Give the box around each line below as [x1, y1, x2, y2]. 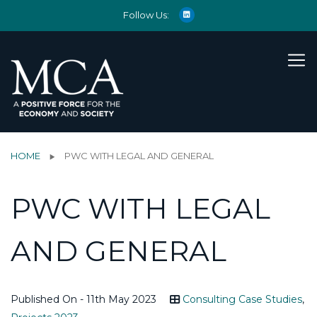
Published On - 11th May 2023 [11, 292, 156, 306]
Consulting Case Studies [183, 292, 302, 306]
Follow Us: [122, 9, 169, 21]
